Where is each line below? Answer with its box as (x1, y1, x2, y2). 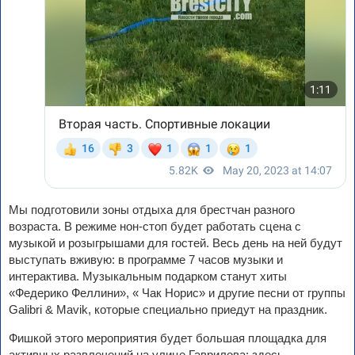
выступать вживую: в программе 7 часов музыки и (9, 253, 283, 267)
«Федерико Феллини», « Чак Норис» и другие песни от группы (9, 286, 345, 300)
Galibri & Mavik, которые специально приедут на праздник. (9, 303, 327, 317)
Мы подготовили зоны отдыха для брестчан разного (9, 203, 295, 217)
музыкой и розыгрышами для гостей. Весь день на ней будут (9, 236, 342, 250)
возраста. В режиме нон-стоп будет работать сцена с (9, 219, 301, 234)
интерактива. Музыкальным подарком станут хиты (9, 269, 287, 284)
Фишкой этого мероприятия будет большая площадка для (9, 331, 326, 345)
